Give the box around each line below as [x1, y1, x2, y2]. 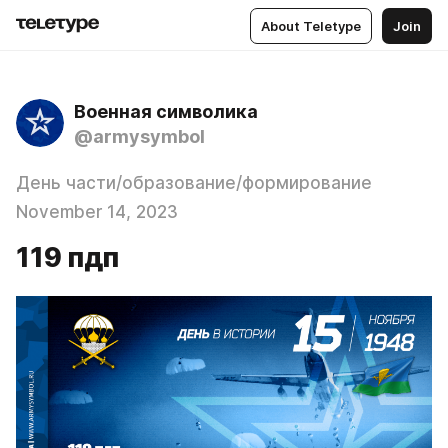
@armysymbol [74, 126, 205, 147]
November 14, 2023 [16, 202, 178, 222]
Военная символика [74, 101, 258, 122]
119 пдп [16, 241, 119, 274]
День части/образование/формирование [16, 173, 372, 193]
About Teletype [261, 17, 361, 34]
